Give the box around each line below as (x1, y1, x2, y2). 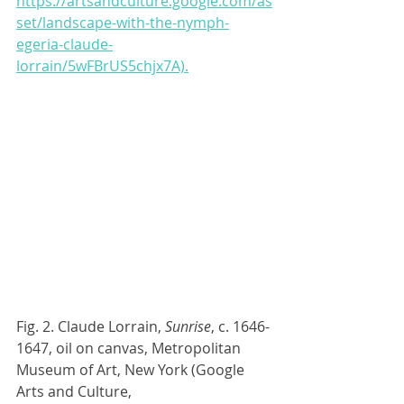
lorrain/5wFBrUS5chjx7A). (16, 56, 188, 77)
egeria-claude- (16, 34, 113, 55)
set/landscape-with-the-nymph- (16, 13, 229, 33)
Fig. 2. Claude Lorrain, (16, 316, 165, 336)
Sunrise (165, 316, 211, 336)
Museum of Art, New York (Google (16, 359, 248, 380)
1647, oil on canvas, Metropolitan (16, 337, 244, 358)
